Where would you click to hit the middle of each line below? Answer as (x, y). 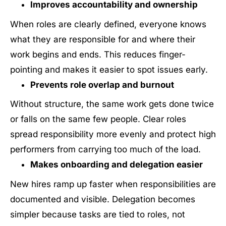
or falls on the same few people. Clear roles (98, 119)
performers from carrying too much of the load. (105, 149)
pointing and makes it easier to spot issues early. (109, 69)
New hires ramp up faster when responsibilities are (113, 184)
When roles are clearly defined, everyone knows (108, 24)
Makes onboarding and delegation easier (116, 164)
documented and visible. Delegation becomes (103, 199)
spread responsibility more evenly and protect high (113, 134)
